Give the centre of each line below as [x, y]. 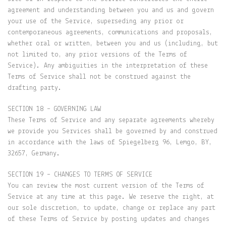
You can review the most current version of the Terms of [106, 186]
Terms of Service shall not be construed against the [99, 77]
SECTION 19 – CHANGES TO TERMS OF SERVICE [80, 175]
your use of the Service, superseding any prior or [96, 21]
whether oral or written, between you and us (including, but [113, 44]
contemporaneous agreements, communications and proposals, [110, 33]
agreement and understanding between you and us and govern [111, 10]
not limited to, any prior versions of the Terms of [97, 55]
